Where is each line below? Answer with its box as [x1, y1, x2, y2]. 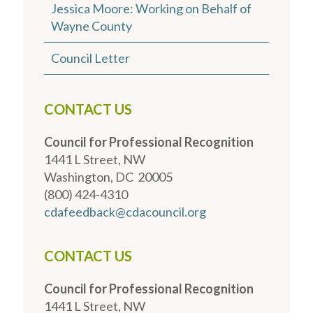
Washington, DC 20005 [44, 169, 173, 185]
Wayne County [51, 18, 132, 34]
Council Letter [51, 50, 130, 66]
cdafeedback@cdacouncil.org [44, 204, 206, 220]
